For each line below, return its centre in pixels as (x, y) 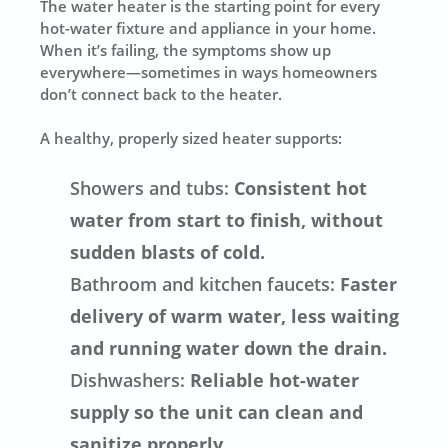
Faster (366, 283)
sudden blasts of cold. (168, 251)
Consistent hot (298, 187)
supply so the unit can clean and (217, 411)
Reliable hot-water (272, 379)
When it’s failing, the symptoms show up (186, 49)
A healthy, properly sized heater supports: (191, 138)
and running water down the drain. (229, 347)
